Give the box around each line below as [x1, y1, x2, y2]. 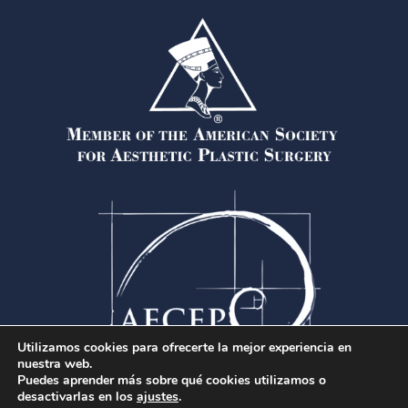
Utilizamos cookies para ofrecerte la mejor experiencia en [17, 339, 352, 356]
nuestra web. [17, 355, 92, 372]
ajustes [137, 388, 178, 405]
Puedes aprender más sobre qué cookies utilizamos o [17, 372, 326, 389]
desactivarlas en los [17, 388, 137, 405]
